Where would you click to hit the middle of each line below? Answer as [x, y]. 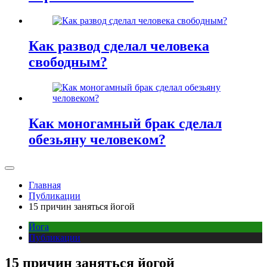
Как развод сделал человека [119, 46]
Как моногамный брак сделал [125, 123]
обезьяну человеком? [97, 139]
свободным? [68, 62]
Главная [45, 185]
